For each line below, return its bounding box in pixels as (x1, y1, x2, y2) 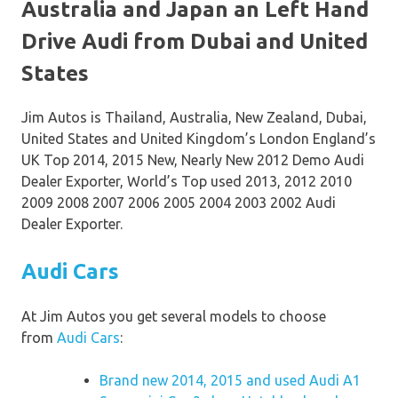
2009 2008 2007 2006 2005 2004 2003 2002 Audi (21, 195, 336, 211)
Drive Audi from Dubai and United (21, 28, 368, 53)
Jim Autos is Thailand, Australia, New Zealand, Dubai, (21, 109, 367, 126)
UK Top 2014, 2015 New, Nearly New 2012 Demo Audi (21, 152, 364, 169)
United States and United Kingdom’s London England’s (21, 131, 376, 147)
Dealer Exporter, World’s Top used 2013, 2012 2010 (21, 173, 352, 190)
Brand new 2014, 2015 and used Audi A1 (99, 372, 361, 389)
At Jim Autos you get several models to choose (21, 308, 326, 325)
